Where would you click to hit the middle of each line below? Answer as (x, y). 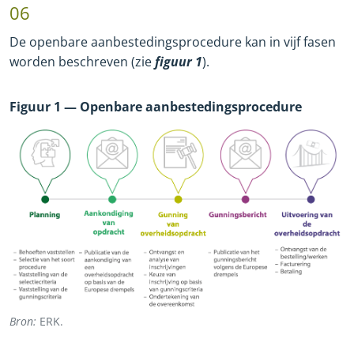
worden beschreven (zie (82, 62)
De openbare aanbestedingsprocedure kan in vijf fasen (173, 42)
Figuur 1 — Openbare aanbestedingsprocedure (156, 107)
